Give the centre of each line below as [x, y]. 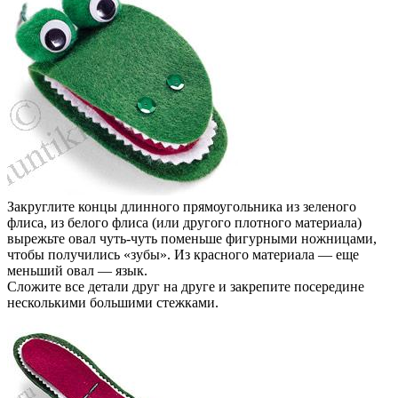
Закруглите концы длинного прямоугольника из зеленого [182, 206]
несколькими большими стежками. [113, 302]
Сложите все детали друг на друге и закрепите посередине [186, 286]
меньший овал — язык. [77, 270]
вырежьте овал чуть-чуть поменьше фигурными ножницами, [192, 238]
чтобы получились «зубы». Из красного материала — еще [183, 254]
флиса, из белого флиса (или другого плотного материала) [184, 222]
